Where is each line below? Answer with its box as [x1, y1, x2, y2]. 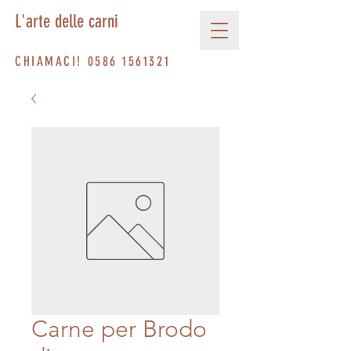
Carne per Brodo [31, 315, 207, 343]
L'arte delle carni [15, 11, 118, 32]
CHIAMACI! [15, 53, 88, 69]
